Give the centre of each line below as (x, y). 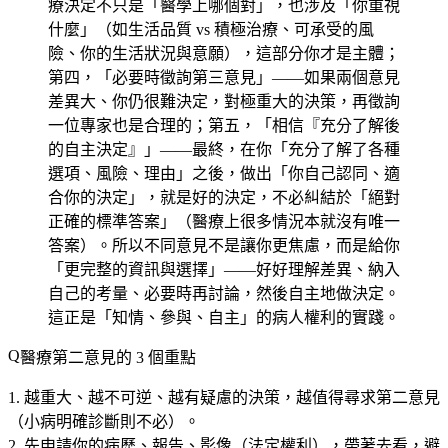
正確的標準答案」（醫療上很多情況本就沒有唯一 (224, 221)
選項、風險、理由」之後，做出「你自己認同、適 (224, 173)
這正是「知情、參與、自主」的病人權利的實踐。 (224, 317)
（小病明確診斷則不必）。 (104, 421)
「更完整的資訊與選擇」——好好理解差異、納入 (224, 269)
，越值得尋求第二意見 (360, 397)
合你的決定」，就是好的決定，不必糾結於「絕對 (224, 197)
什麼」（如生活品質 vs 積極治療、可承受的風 (211, 29)
